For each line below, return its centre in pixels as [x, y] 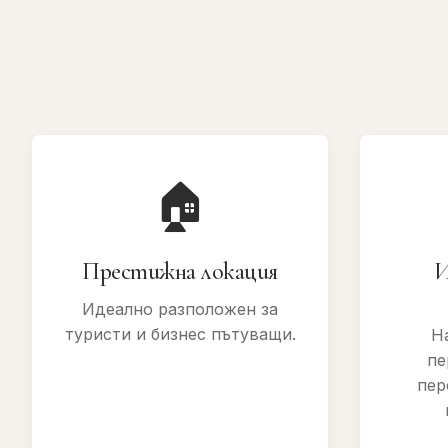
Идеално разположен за [180, 309]
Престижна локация [180, 271]
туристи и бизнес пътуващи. [180, 334]
